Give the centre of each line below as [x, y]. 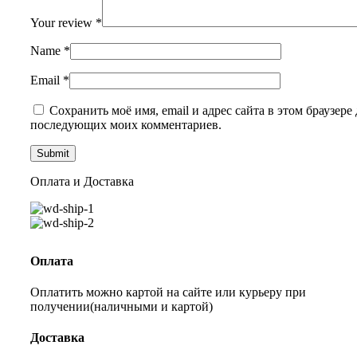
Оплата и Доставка [82, 181]
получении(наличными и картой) [122, 306]
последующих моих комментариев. [126, 124]
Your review [63, 22]
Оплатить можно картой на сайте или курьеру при [168, 292]
